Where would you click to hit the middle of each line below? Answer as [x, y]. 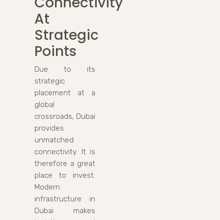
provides [49, 128]
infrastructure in [65, 199]
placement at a [65, 93]
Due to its [65, 69]
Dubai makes [65, 210]
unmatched [54, 140]
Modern [47, 187]
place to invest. [65, 175]
